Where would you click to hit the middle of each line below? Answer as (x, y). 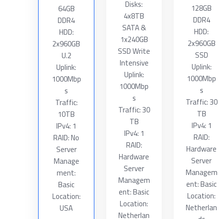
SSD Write (134, 51)
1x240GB (134, 39)
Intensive (134, 63)
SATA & (134, 28)
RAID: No (66, 138)
